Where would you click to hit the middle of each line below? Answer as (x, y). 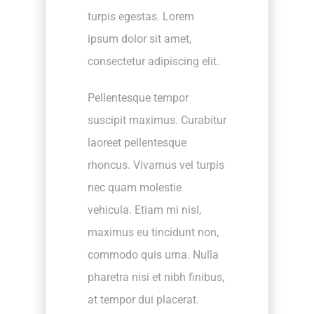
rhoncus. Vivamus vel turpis (156, 165)
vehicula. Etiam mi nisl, (144, 210)
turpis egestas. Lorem (141, 16)
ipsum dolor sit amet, (139, 39)
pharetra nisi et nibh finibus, (156, 277)
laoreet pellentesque (137, 142)
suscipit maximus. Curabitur (157, 120)
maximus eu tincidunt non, (153, 232)
